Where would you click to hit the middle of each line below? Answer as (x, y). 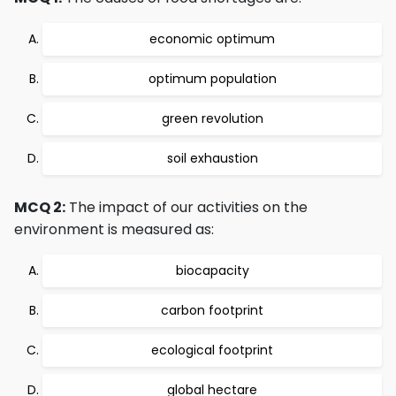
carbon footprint (212, 310)
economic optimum (212, 39)
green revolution (212, 118)
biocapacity (212, 270)
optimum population (212, 79)
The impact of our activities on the (187, 207)
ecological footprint (212, 350)
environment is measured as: (114, 229)
